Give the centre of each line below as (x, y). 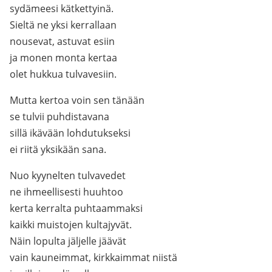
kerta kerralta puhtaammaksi (76, 208)
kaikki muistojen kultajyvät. (71, 225)
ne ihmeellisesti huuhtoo (66, 192)
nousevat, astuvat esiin (62, 41)
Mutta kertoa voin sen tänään (77, 100)
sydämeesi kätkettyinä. (62, 8)
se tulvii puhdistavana (59, 117)
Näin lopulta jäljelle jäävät (68, 241)
